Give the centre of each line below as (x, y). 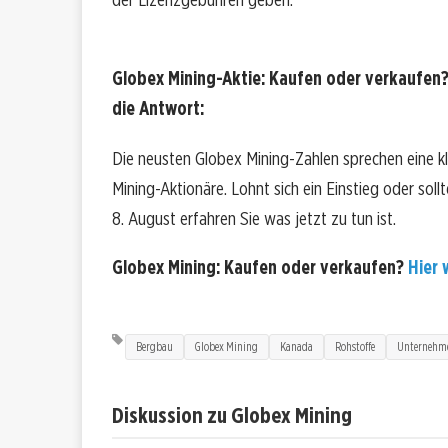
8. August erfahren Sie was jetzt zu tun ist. (254, 218)
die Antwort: (158, 109)
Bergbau (154, 346)
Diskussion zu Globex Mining (232, 414)
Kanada (296, 346)
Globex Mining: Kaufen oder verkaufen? (260, 267)
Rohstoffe (355, 346)
